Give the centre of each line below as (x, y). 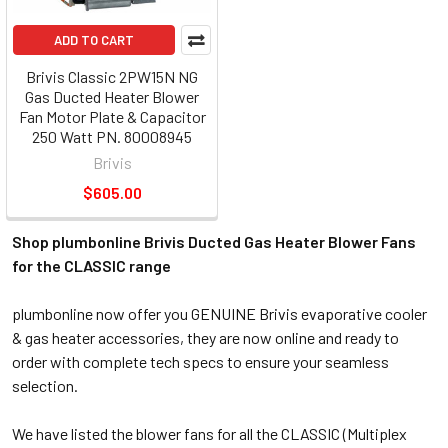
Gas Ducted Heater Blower (112, 96)
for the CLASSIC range (91, 265)
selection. (45, 385)
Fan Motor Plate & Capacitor (112, 116)
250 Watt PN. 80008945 (112, 136)
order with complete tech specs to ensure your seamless (200, 361)
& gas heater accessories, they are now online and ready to (205, 337)
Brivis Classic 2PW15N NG (112, 76)
